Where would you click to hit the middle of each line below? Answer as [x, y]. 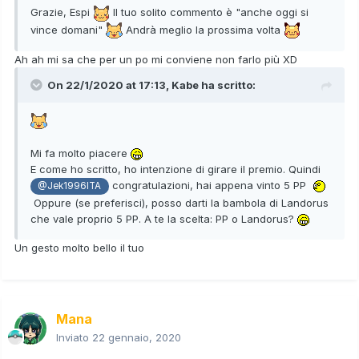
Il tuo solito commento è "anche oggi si [209, 12]
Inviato [74, 338]
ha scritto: [227, 85]
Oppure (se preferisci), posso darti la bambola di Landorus [179, 203]
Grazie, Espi [62, 12]
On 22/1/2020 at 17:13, [109, 85]
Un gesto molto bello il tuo [81, 248]
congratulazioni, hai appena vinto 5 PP [209, 186]
